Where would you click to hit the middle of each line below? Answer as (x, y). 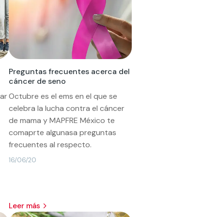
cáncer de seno (38, 81)
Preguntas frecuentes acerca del (70, 71)
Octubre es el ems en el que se (63, 96)
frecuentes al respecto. (50, 144)
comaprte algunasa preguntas (63, 132)
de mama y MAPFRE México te (62, 120)
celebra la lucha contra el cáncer (67, 108)
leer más (27, 206)
